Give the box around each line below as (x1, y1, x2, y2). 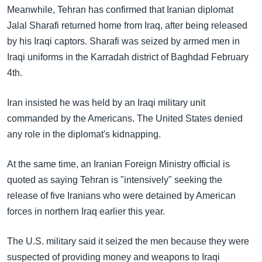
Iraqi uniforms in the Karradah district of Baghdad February (7, 52, 249, 62)
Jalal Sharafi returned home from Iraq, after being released (7, 20, 247, 30)
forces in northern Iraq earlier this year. (7, 206, 165, 216)
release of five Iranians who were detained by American (7, 191, 236, 201)
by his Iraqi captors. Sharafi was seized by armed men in (7, 36, 240, 46)
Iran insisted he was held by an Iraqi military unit (7, 98, 205, 108)
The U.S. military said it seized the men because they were (7, 236, 249, 246)
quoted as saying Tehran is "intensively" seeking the (7, 175, 222, 185)
